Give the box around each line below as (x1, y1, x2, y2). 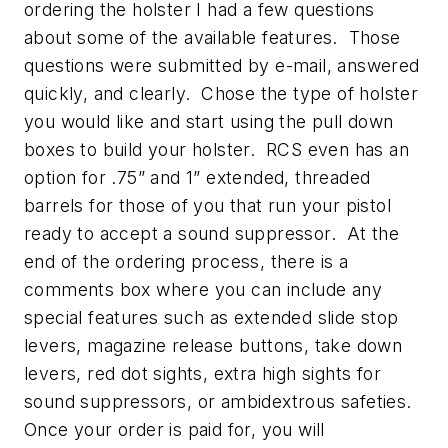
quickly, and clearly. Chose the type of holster (24, 82, 419, 104)
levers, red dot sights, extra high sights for (24, 362, 381, 384)
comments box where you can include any (24, 278, 383, 300)
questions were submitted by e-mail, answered (24, 54, 420, 76)
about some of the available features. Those (24, 26, 401, 48)
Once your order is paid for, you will (24, 418, 325, 440)
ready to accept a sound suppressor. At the (24, 222, 400, 244)
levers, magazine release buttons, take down (24, 334, 403, 356)
